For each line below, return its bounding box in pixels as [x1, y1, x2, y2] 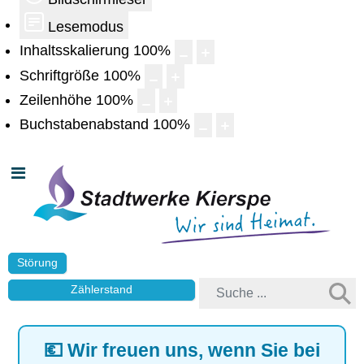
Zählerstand [71, 283, 133, 296]
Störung [17, 256, 58, 269]
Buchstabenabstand [19, 116, 149, 132]
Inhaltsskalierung [19, 42, 129, 59]
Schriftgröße [19, 67, 99, 84]
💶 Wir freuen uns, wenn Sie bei [44, 339, 320, 361]
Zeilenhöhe [19, 91, 92, 108]
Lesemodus [48, 19, 123, 36]
